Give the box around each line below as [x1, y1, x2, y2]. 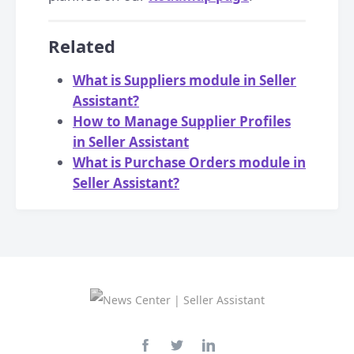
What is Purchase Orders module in [73, 153, 306, 171]
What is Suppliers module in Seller [73, 71, 296, 89]
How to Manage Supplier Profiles [73, 112, 291, 130]
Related [48, 34, 115, 58]
